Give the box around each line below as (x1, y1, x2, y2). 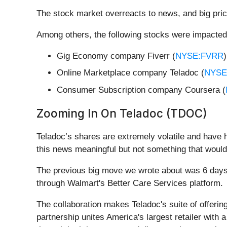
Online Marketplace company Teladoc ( (57, 68, 204, 78)
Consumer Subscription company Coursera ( (57, 85, 225, 95)
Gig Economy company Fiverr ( (57, 51, 175, 61)
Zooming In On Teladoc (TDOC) (36, 106, 207, 120)
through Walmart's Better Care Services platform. (36, 178, 225, 188)
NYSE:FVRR (175, 51, 223, 61)
